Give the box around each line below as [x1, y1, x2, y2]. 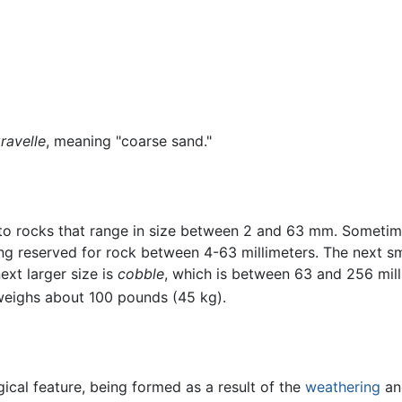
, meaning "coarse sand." [46, 132, 212, 151]
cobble [118, 264, 164, 283]
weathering [305, 378, 380, 396]
